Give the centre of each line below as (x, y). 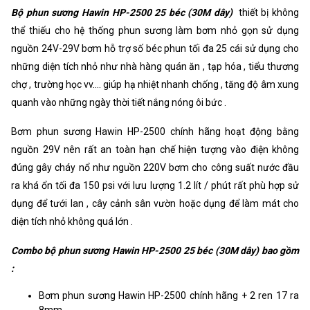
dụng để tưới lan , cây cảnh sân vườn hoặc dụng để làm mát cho (155, 203)
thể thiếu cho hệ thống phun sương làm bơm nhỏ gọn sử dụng (155, 30)
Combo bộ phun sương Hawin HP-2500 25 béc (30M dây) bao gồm (155, 250)
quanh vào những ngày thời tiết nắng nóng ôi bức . (119, 102)
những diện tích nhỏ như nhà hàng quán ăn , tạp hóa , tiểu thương (155, 66)
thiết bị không (267, 12)
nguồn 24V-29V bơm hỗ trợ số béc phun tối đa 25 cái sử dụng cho (155, 48)
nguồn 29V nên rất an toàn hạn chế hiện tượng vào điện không (155, 149)
